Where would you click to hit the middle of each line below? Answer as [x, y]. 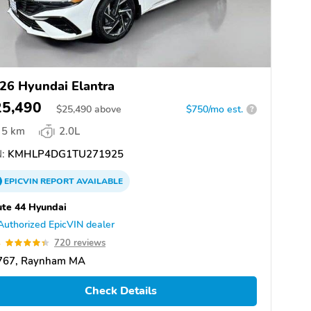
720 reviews [80, 243]
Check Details [120, 291]
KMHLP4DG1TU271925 [64, 154]
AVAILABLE [99, 181]
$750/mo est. [215, 109]
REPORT [57, 181]
